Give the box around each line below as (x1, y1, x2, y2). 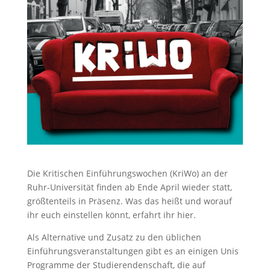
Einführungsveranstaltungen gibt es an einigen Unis (27, 245, 239, 257)
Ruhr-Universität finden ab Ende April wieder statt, (27, 181, 232, 193)
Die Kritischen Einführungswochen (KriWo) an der (27, 167, 228, 179)
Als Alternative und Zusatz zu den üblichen (27, 231, 201, 243)
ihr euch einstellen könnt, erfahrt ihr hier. (27, 209, 198, 221)
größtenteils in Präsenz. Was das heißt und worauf (27, 195, 232, 207)
